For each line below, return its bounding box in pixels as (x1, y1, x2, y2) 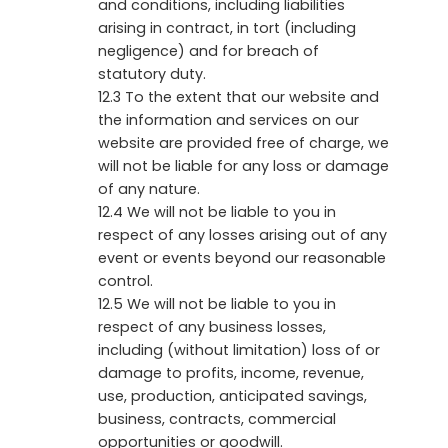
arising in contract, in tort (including (98, 17, 356, 38)
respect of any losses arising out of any (98, 224, 387, 245)
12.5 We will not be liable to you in (98, 293, 336, 314)
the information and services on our (98, 109, 359, 130)
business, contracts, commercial (98, 408, 336, 429)
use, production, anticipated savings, (98, 385, 367, 406)
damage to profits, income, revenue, (98, 362, 364, 383)
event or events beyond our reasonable (98, 247, 386, 268)
